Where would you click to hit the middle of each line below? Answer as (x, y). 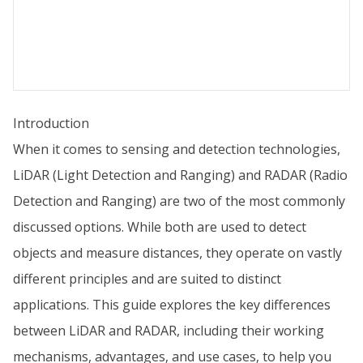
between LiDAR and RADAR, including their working (169, 331)
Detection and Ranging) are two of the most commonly (179, 201)
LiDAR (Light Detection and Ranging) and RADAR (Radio (180, 175)
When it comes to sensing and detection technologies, (177, 149)
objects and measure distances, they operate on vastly (177, 253)
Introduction (51, 123)
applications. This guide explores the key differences (172, 305)
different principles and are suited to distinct (147, 279)
